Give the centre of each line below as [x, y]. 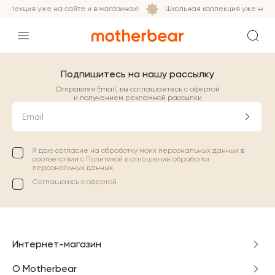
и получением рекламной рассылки [137, 98]
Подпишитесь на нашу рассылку [137, 74]
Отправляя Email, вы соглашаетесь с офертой [137, 89]
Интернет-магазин [57, 244]
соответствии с [59, 159]
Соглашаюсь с [60, 182]
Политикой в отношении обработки [148, 159]
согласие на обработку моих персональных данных [148, 150]
